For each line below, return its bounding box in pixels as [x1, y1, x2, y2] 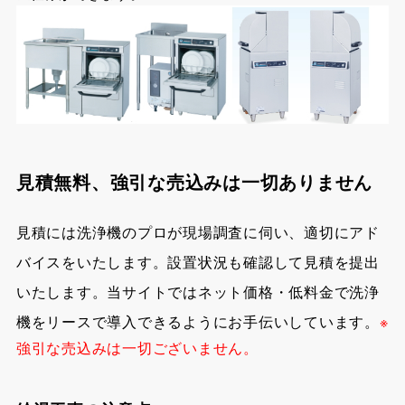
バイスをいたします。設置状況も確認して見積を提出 [15, 251, 380, 273]
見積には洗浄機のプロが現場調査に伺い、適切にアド [15, 221, 380, 243]
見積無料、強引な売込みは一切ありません [15, 168, 373, 195]
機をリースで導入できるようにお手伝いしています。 [15, 311, 380, 333]
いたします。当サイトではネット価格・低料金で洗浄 [15, 281, 380, 303]
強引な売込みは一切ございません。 [15, 337, 259, 359]
